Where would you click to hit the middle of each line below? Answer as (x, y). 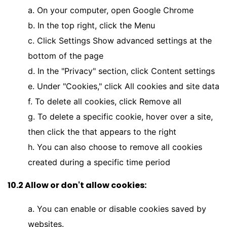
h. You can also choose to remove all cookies (115, 147)
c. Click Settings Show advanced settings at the (120, 41)
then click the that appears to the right (102, 132)
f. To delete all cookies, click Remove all (105, 101)
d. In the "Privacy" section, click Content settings (121, 71)
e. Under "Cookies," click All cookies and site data (124, 86)
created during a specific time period (99, 162)
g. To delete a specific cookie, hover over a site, (120, 117)
